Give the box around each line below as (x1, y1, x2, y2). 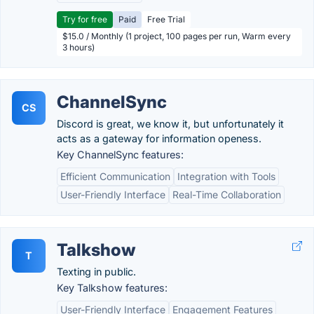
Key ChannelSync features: (57, 149, 184, 161)
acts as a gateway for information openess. (57, 132, 261, 144)
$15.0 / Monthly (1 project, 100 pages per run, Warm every (62, 31, 291, 41)
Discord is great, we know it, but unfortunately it (57, 118, 284, 130)
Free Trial (147, 14, 185, 25)
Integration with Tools (177, 170, 275, 182)
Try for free (62, 14, 107, 25)
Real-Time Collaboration (172, 189, 281, 200)
